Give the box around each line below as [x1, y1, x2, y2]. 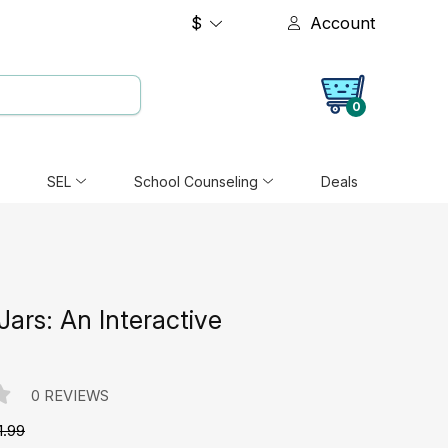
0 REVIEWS [30, 387, 109, 405]
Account [310, 12, 376, 33]
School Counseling [133, 173, 258, 190]
